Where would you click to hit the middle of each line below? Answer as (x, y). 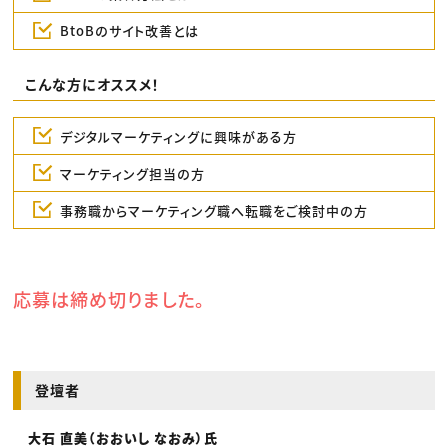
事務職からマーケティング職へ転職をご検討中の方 (213, 210)
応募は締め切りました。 (109, 299)
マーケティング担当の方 (132, 173)
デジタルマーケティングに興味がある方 (178, 136)
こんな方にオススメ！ (92, 83)
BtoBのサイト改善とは (129, 31)
